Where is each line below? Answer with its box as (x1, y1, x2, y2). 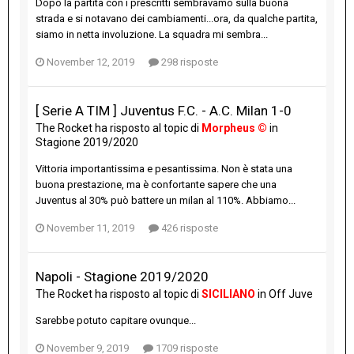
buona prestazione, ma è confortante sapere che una (36, 179, 277, 191)
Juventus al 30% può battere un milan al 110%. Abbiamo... (36, 194, 296, 207)
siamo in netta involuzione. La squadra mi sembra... (36, 28, 268, 41)
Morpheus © (201, 122, 267, 135)
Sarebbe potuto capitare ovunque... (36, 314, 196, 327)
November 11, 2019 (47, 222, 134, 235)
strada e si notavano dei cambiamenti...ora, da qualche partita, (36, 13, 318, 25)
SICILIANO (201, 288, 255, 301)
